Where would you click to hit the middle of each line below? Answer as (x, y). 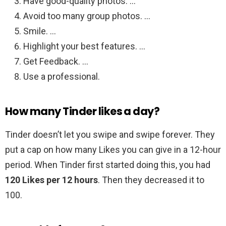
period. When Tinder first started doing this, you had (108, 165)
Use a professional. (62, 77)
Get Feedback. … (56, 62)
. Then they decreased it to (151, 180)
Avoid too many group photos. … (87, 16)
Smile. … (40, 31)
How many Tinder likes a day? (82, 111)
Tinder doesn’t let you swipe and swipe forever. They (110, 135)
